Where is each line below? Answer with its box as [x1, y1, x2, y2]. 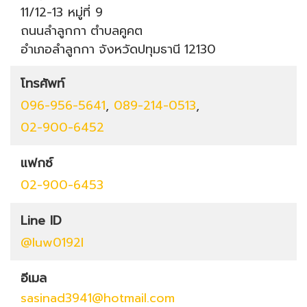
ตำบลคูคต [90, 21, 143, 40]
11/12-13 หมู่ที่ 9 [21, 2, 103, 22]
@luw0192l [21, 232, 84, 252]
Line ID [21, 210, 62, 230]
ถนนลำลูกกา [21, 21, 86, 40]
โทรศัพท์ [21, 73, 64, 93]
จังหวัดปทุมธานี [99, 39, 180, 59]
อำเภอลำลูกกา [21, 39, 95, 59]
